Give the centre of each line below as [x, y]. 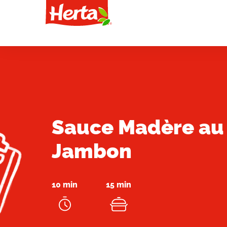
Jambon [92, 151]
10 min [65, 185]
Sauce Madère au [138, 127]
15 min [119, 185]
